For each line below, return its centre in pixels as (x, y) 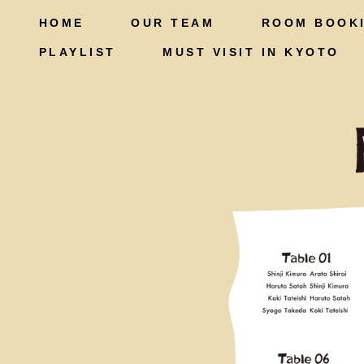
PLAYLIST (70, 52)
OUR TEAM (165, 23)
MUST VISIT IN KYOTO (244, 52)
